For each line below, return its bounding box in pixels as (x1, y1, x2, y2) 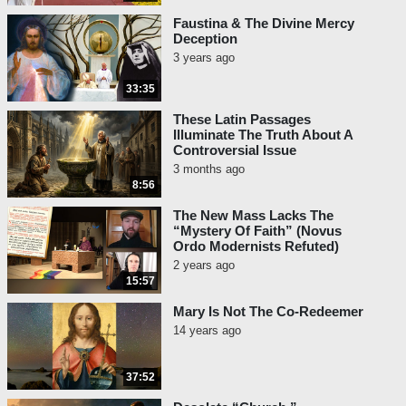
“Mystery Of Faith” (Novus (173, 223, 342, 239)
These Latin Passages (173, 111, 311, 128)
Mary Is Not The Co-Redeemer (173, 304, 363, 320)
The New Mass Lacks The (173, 208, 333, 224)
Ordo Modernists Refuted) (173, 238, 339, 255)
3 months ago (173, 162, 245, 177)
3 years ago (173, 51, 235, 65)
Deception (173, 31, 237, 47)
